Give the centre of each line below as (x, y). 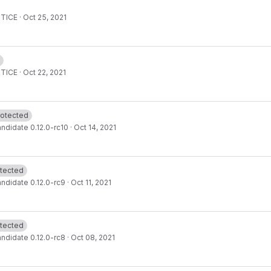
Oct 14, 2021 (95, 127)
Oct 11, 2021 (91, 182)
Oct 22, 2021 (44, 72)
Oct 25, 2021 (45, 17)
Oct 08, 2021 (93, 237)
